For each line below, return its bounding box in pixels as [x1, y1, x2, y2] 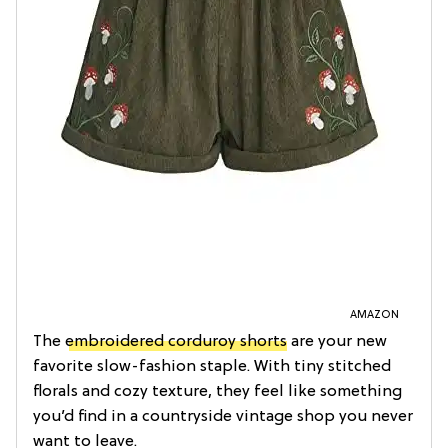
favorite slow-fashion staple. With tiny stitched [33, 357, 391, 376]
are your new [287, 332, 387, 351]
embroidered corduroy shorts [65, 332, 287, 351]
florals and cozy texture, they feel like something [33, 382, 402, 401]
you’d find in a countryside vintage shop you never [33, 407, 413, 426]
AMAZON [350, 308, 399, 321]
